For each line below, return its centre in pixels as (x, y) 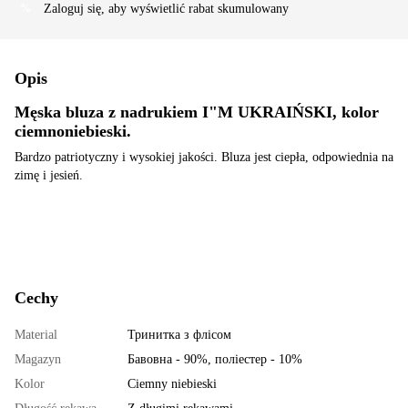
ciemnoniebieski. (73, 131)
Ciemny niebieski (172, 383)
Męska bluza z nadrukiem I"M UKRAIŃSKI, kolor (197, 112)
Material (36, 334)
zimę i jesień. (49, 175)
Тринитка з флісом (179, 334)
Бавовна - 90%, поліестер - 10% (215, 359)
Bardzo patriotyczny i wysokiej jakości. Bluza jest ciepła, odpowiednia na (204, 157)
